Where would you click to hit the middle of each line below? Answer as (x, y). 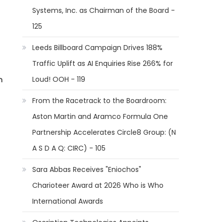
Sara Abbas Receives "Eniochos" (87, 169)
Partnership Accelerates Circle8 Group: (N (104, 132)
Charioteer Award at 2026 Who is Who (98, 185)
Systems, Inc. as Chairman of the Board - (104, 10)
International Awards (68, 201)
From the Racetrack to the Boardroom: (100, 101)
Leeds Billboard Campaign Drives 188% (98, 48)
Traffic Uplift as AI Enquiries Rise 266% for (103, 63)
